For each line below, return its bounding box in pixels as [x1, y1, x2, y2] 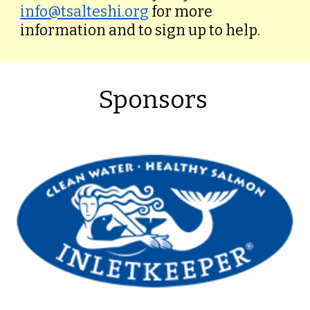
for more [149, 3, 213, 21]
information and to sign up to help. [20, 21, 261, 39]
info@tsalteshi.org [20, 3, 149, 21]
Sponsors [98, 84, 212, 115]
